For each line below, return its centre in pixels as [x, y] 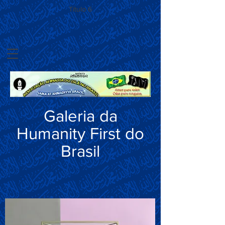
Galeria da [80, 116]
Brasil [80, 151]
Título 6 [80, 9]
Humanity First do [80, 133]
